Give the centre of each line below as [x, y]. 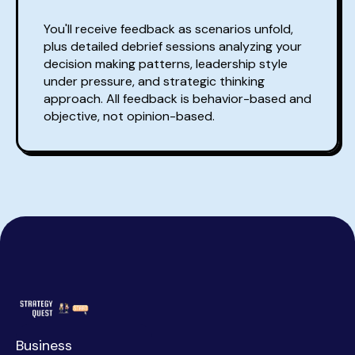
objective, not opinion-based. [129, 116]
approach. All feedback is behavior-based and [177, 99]
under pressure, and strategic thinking [154, 82]
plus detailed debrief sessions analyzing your [173, 47]
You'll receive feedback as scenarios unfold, [168, 29]
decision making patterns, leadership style [166, 64]
